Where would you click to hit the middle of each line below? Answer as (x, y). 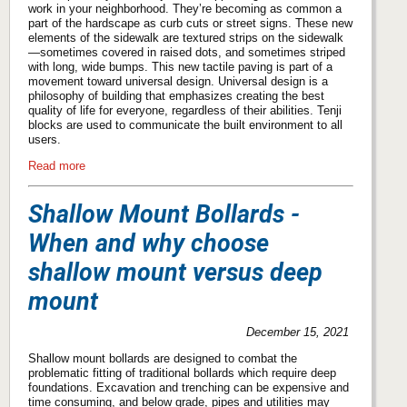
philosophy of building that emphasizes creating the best (176, 95)
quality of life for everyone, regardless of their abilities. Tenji (185, 110)
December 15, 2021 (298, 333)
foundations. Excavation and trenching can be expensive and (189, 388)
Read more (57, 165)
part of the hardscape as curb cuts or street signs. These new (190, 23)
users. (45, 139)
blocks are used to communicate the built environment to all (185, 124)
